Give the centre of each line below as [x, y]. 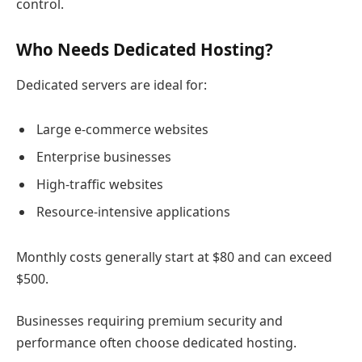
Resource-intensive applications [133, 212]
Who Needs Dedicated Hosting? [145, 50]
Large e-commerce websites [122, 130]
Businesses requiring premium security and [149, 320]
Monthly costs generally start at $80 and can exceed [174, 257]
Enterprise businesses [104, 157]
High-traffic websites [100, 185]
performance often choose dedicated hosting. [156, 342]
